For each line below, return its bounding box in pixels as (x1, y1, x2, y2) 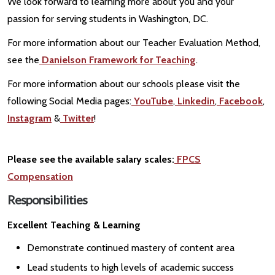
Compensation (7, 171, 73, 183)
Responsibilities (7, 192, 87, 207)
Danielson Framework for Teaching (39, 53, 196, 66)
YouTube (131, 95, 173, 107)
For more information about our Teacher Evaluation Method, (7, 36, 260, 48)
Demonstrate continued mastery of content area (27, 242, 234, 254)
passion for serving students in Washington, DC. (7, 12, 208, 25)
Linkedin (175, 95, 215, 107)
